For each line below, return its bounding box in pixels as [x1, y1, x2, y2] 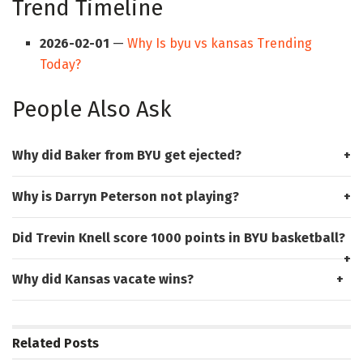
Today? [40, 57, 82, 73]
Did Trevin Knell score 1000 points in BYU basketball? [12, 229, 345, 246]
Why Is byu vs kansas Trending [127, 36, 313, 52]
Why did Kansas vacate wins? [12, 271, 194, 287]
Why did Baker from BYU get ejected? [12, 147, 241, 163]
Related [12, 335, 61, 351]
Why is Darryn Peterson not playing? [12, 188, 239, 204]
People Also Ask [12, 96, 172, 123]
